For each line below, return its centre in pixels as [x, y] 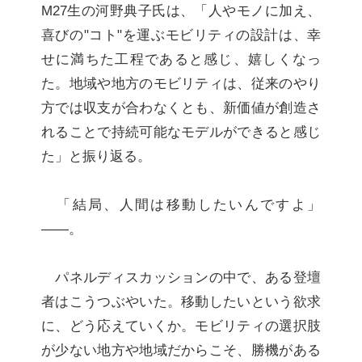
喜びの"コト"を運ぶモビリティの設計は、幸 [181, 34]
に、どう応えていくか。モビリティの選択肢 [181, 325]
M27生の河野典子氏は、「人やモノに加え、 [181, 10]
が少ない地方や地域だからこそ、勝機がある [181, 349]
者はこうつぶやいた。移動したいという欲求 [181, 301]
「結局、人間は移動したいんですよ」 [181, 204]
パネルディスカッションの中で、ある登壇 [181, 277]
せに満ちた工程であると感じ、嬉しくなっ [181, 59]
